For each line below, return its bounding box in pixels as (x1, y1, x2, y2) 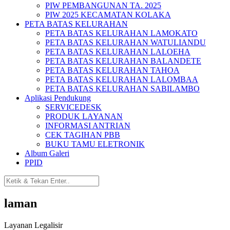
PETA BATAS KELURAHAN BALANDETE (45, 56, 201, 65)
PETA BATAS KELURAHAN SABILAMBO (45, 84, 200, 93)
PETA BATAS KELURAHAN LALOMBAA (45, 75, 198, 84)
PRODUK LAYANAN (45, 112, 123, 121)
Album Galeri (25, 149, 69, 158)
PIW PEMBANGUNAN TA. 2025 (45, 1, 161, 10)
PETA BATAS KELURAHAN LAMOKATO (45, 29, 198, 37)
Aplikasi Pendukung (25, 93, 91, 102)
